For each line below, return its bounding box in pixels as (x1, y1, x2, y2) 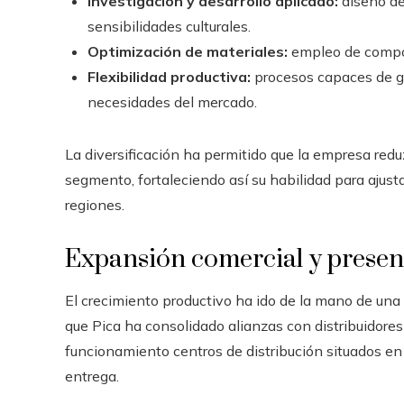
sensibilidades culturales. (87, 16, 251, 35)
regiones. (65, 195, 124, 214)
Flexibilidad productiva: (87, 67, 251, 86)
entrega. (65, 366, 119, 385)
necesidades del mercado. (87, 92, 257, 111)
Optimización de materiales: (87, 41, 288, 60)
